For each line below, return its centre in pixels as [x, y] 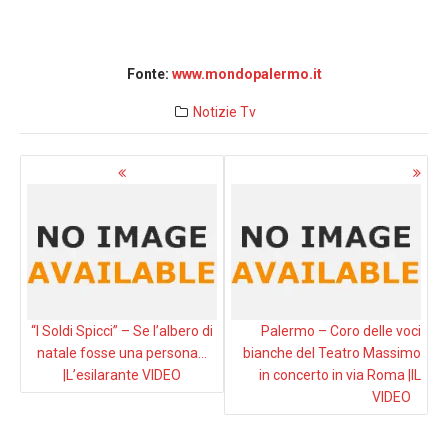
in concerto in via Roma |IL [340, 375]
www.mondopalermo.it [246, 74]
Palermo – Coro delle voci [341, 331]
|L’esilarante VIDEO [122, 375]
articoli [51, 184]
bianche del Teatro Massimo [332, 353]
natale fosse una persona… [122, 353]
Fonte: [149, 74]
